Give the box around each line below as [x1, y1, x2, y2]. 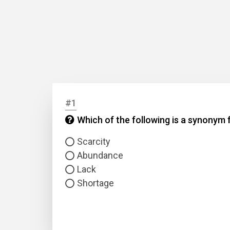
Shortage [77, 178, 114, 188]
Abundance [77, 150, 123, 161]
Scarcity [77, 136, 110, 147]
